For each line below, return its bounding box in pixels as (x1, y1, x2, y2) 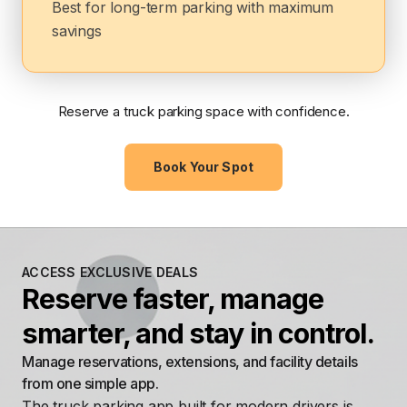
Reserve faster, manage (22, 283, 323, 316)
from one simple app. (22, 374, 159, 393)
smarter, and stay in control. (22, 317, 375, 351)
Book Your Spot (154, 159, 253, 175)
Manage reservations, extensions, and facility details (22, 352, 358, 372)
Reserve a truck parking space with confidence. (57, 103, 350, 121)
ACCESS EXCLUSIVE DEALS (22, 264, 199, 281)
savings (52, 22, 102, 41)
